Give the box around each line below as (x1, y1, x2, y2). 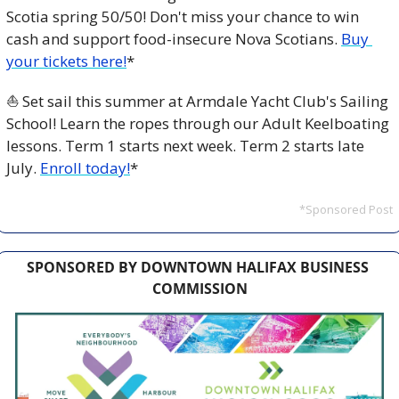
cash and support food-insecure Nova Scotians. (6, 28, 341, 49)
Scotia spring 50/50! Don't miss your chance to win (6, 5, 359, 27)
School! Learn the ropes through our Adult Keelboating (6, 112, 389, 134)
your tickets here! (6, 50, 126, 71)
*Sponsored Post (299, 200, 393, 217)
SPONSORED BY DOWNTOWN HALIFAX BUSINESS (27, 256, 369, 277)
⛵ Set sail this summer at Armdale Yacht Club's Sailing (6, 90, 388, 111)
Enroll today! (40, 157, 130, 178)
